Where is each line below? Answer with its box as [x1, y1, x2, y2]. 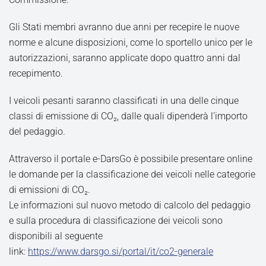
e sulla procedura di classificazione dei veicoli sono [9, 215, 223, 226]
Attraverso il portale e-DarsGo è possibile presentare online [9, 153, 252, 164]
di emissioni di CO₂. [9, 184, 90, 195]
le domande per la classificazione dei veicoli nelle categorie [9, 169, 255, 180]
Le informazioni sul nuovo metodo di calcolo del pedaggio [9, 199, 251, 211]
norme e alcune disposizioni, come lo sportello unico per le [9, 37, 252, 48]
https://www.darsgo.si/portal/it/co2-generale [28, 246, 213, 257]
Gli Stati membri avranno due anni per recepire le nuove [9, 21, 239, 33]
